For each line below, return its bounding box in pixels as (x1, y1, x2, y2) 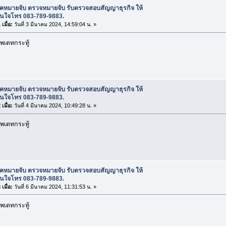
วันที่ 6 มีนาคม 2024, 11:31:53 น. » (12, 183, 96, 190)
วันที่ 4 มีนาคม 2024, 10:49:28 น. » (12, 102, 96, 109)
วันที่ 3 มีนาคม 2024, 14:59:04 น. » (12, 21, 96, 28)
